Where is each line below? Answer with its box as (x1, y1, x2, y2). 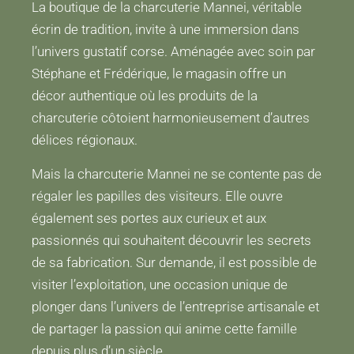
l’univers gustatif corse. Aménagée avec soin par (32, 43, 315, 60)
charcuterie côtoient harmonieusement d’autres (32, 110, 310, 126)
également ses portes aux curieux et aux (32, 209, 266, 226)
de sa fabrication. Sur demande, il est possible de (32, 254, 317, 270)
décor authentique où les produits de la (32, 88, 258, 104)
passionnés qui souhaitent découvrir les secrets (32, 232, 311, 248)
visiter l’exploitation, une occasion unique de (32, 276, 288, 292)
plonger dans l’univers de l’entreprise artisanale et (32, 298, 319, 314)
